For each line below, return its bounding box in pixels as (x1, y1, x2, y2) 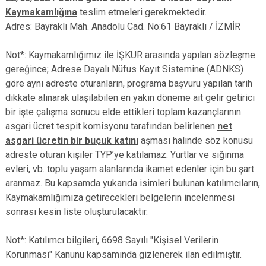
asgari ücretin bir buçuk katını (5, 135, 138, 146)
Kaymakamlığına (5, 7, 77, 18)
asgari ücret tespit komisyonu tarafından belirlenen (5, 121, 217, 132)
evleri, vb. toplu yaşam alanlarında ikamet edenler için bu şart (5, 163, 254, 175)
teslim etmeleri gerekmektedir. (77, 7, 207, 18)
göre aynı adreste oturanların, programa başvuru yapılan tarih (5, 78, 252, 89)
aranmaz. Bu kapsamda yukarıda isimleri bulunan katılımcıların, (5, 178, 260, 189)
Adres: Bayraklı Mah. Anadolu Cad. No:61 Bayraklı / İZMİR (5, 21, 240, 32)
